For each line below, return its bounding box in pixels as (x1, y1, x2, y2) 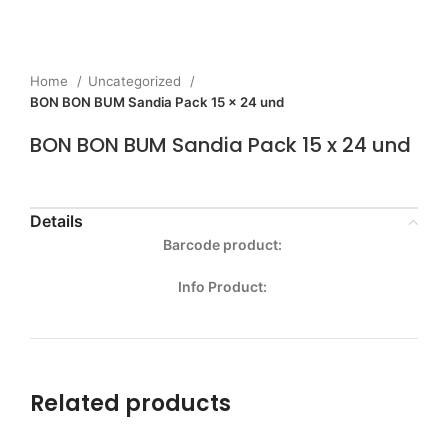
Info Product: (178, 278, 270, 295)
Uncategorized (88, 73, 185, 89)
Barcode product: (163, 236, 285, 253)
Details (30, 211, 83, 231)
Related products (30, 388, 231, 419)
